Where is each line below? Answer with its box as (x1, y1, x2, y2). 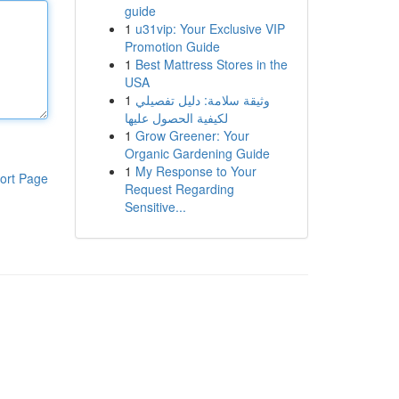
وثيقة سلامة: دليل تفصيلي (134, 91, 270, 109)
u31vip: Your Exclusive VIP (134, 20, 285, 37)
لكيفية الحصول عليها (124, 109, 228, 126)
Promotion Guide (124, 37, 220, 55)
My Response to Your (134, 162, 256, 180)
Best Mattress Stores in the (134, 55, 288, 73)
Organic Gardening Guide (124, 144, 270, 162)
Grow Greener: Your (134, 126, 249, 144)
